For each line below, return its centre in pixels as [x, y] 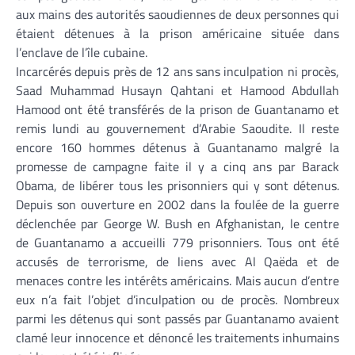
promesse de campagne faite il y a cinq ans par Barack [177, 166]
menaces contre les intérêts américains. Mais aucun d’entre [177, 280]
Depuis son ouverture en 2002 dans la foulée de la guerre [177, 204]
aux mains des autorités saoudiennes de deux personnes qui [177, 14]
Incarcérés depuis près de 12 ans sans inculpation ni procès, [177, 71]
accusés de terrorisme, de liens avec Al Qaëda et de [177, 261]
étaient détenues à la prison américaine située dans [177, 33]
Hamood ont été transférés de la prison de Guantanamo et [177, 109]
